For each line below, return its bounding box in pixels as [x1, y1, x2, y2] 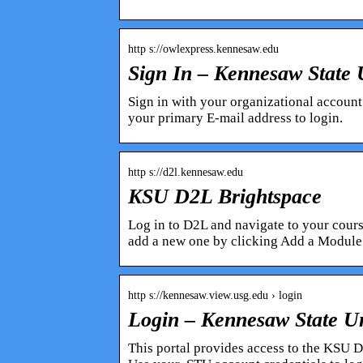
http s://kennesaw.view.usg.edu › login [128, 288, 302, 301]
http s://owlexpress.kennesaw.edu [128, 42, 279, 55]
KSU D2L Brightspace [128, 184, 322, 208]
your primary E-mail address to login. [128, 109, 343, 126]
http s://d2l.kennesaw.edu [128, 165, 243, 178]
